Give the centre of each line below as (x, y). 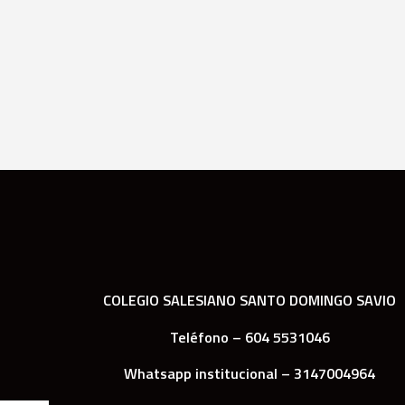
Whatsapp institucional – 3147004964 (250, 372)
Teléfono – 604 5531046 (250, 336)
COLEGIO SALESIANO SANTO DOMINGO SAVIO (250, 300)
